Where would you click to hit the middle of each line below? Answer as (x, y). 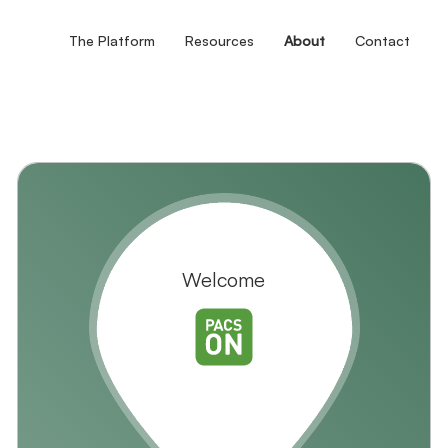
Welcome (224, 280)
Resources (219, 41)
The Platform (111, 41)
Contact (382, 41)
